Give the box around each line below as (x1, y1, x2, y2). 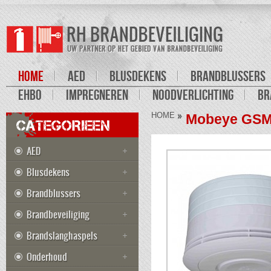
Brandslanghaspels (27, 229, 97, 242)
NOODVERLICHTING (152, 87, 233, 102)
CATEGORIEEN (16, 117, 110, 134)
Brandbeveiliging (27, 207, 90, 221)
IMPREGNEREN (66, 87, 128, 102)
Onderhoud (27, 250, 67, 263)
